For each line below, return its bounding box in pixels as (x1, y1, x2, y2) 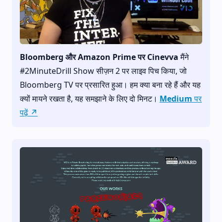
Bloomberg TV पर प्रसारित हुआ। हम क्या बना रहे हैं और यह (20, 79, 201, 90)
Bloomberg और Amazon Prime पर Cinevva (20, 51, 178, 62)
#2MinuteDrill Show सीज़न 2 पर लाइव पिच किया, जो (20, 65, 187, 76)
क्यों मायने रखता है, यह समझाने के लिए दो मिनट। (20, 93, 160, 104)
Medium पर (160, 93, 202, 104)
